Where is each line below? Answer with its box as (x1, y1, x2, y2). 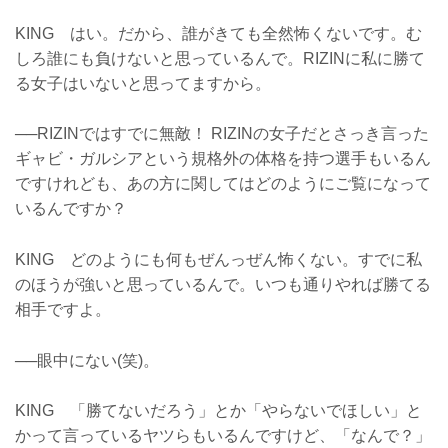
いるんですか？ (15, 200, 127, 218)
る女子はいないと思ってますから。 (15, 74, 271, 92)
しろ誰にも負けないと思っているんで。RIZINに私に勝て (15, 49, 425, 67)
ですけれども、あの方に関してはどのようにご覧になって (15, 175, 431, 193)
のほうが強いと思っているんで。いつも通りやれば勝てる (15, 276, 431, 293)
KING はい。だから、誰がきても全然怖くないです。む (15, 24, 422, 42)
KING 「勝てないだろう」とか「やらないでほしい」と (15, 402, 422, 420)
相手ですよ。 (15, 301, 111, 318)
